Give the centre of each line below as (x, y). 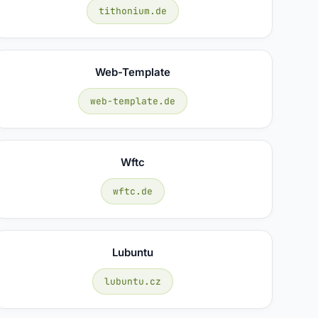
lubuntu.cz (132, 281)
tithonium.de (132, 11)
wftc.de (132, 191)
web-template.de (132, 101)
